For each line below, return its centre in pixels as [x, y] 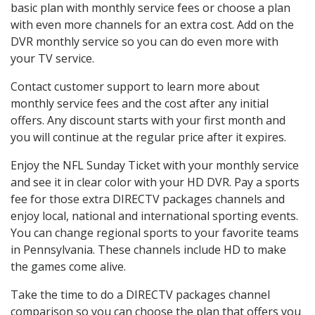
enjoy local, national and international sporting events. [154, 216]
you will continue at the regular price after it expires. [148, 137]
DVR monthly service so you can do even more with [144, 42]
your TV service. [52, 59]
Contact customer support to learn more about [135, 87]
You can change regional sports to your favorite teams [155, 233]
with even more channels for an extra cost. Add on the [152, 25]
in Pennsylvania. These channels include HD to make [148, 250]
